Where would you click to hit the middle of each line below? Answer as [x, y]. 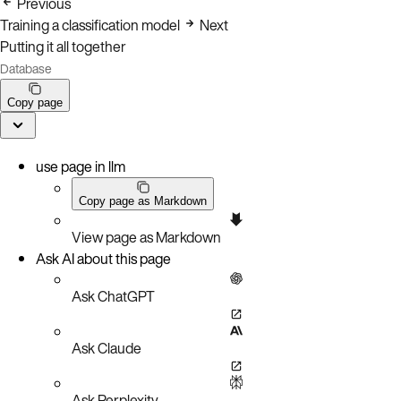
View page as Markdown [146, 237]
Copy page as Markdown [143, 200]
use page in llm [81, 166]
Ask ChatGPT [113, 296]
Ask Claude [107, 348]
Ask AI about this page [103, 258]
